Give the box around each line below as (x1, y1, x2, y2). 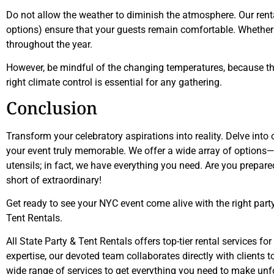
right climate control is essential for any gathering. (6, 76, 222, 89)
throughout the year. (6, 38, 92, 50)
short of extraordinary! (6, 174, 102, 186)
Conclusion (6, 98, 97, 119)
